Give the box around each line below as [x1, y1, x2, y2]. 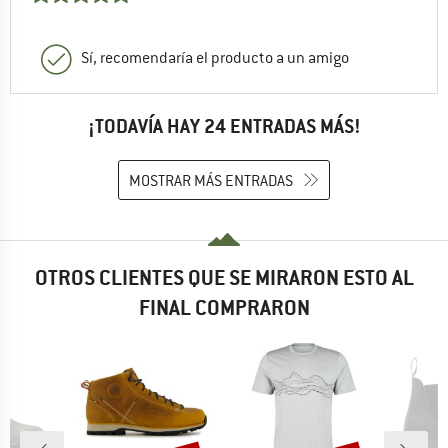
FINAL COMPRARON [138, 294, 310, 322]
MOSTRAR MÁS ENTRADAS [129, 170, 293, 191]
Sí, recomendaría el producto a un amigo [81, 48, 349, 69]
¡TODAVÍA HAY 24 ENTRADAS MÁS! [87, 114, 361, 140]
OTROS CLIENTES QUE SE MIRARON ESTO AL [34, 264, 414, 292]
